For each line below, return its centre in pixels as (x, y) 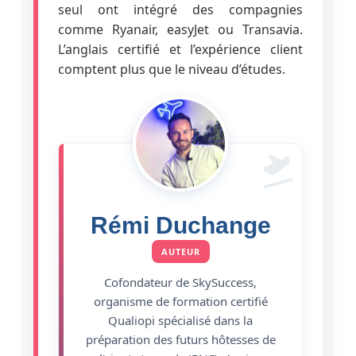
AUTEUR (180, 251)
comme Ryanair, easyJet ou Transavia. (180, 29)
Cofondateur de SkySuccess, (180, 282)
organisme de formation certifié (180, 301)
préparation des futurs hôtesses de (180, 339)
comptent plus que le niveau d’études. (171, 69)
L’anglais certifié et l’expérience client (180, 49)
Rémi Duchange (180, 225)
